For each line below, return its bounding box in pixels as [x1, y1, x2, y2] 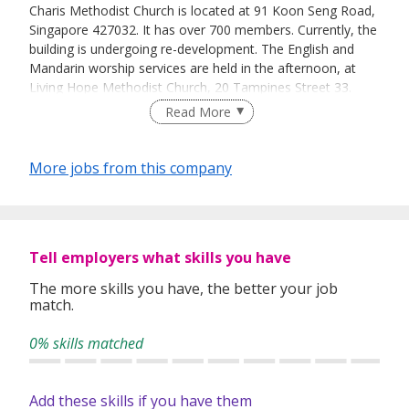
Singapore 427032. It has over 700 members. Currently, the [29, 21, 377, 39]
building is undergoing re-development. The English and [29, 40, 354, 58]
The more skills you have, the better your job [29, 278, 338, 299]
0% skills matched [29, 333, 143, 354]
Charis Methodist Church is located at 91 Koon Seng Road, [29, 2, 375, 20]
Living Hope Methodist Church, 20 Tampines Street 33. [29, 79, 351, 97]
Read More [164, 103, 231, 121]
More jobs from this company [29, 158, 232, 179]
